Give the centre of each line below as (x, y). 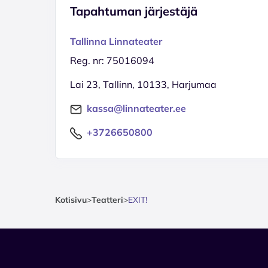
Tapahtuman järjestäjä (134, 11)
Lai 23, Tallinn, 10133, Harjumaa (143, 84)
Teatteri (107, 200)
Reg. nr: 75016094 (112, 60)
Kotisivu (71, 200)
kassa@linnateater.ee (136, 108)
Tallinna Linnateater (116, 41)
